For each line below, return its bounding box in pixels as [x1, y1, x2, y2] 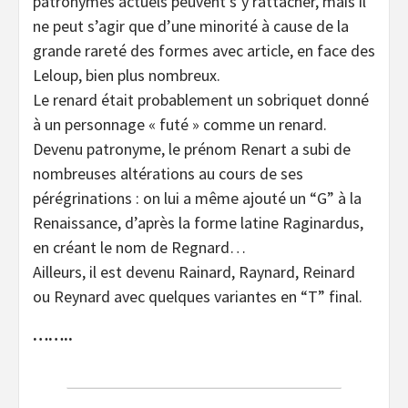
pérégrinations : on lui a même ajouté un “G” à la [33, 188, 362, 209]
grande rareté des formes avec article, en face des [33, 40, 375, 62]
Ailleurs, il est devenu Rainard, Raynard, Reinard [33, 261, 355, 283]
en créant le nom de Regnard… [33, 237, 246, 259]
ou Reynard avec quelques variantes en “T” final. [33, 286, 362, 308]
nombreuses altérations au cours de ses [33, 163, 303, 185]
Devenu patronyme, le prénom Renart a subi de [33, 138, 351, 160]
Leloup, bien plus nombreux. [33, 65, 220, 87]
